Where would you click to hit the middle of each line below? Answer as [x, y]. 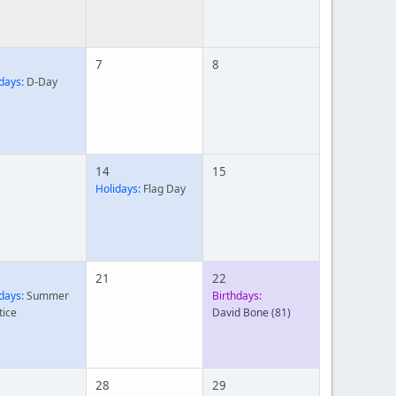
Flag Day [163, 189]
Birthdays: [237, 296]
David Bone [240, 312]
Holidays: [118, 189]
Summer [46, 296]
